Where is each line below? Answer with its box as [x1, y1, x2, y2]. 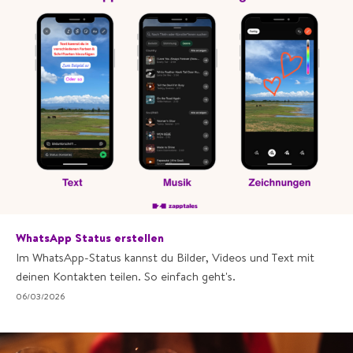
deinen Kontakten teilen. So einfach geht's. [16, 268, 236, 284]
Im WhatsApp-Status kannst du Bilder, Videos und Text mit [16, 249, 314, 265]
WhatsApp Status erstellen [16, 229, 164, 245]
